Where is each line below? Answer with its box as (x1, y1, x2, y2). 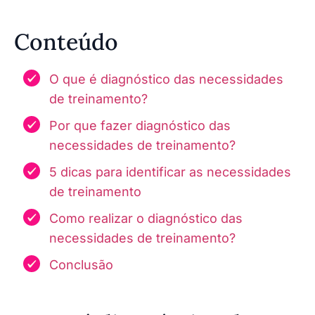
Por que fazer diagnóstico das (49, 117, 231, 133)
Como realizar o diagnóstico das (49, 210, 243, 226)
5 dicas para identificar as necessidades (49, 164, 291, 179)
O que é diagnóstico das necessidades (49, 71, 283, 86)
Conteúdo (14, 27, 118, 56)
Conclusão (49, 257, 113, 272)
